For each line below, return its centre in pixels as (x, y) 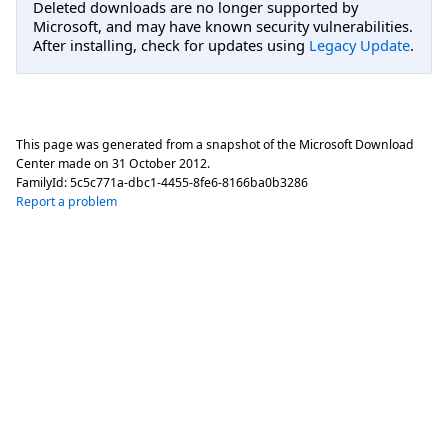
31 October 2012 (159, 164)
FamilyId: (43, 183)
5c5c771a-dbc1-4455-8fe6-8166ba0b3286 (189, 183)
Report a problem (66, 202)
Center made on (64, 164)
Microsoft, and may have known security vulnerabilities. (223, 25)
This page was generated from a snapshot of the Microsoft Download (215, 145)
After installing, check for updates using (171, 44)
